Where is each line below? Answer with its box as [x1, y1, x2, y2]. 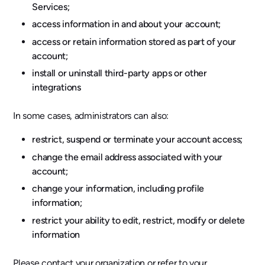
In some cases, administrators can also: [13, 110, 169, 122]
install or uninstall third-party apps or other [32, 67, 207, 79]
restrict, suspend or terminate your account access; [32, 134, 243, 146]
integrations [32, 82, 81, 93]
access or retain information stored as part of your [32, 35, 237, 47]
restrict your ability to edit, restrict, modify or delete [32, 215, 245, 227]
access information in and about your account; [32, 18, 221, 30]
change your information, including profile [32, 183, 204, 195]
